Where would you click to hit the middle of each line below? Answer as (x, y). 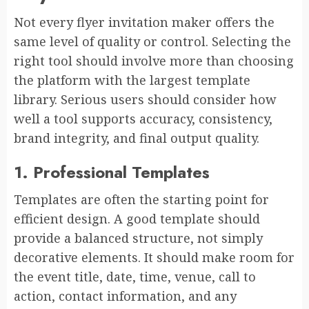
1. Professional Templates (112, 172)
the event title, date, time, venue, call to (135, 276)
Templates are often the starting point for (141, 199)
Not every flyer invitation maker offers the (144, 22)
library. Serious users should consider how (145, 99)
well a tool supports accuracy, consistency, (143, 118)
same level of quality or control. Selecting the (152, 41)
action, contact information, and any (125, 296)
